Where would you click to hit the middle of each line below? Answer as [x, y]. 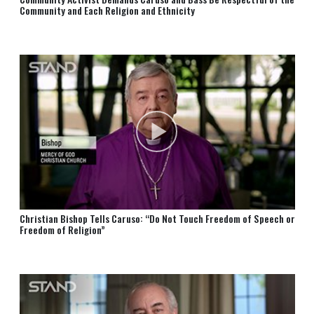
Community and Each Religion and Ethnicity [107, 10]
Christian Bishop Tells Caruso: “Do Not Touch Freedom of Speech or [157, 218]
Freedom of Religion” [62, 229]
